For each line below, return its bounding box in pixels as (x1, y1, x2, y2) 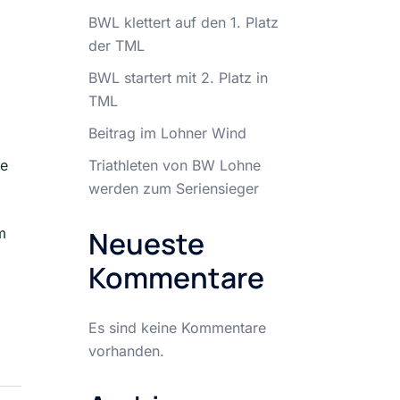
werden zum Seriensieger (87, 179, 259, 197)
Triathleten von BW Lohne (87, 156, 261, 174)
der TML (87, 37, 145, 54)
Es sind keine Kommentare (87, 319, 266, 337)
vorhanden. (87, 342, 164, 360)
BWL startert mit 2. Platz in (87, 69, 268, 87)
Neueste (87, 224, 204, 263)
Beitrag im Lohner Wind (87, 124, 246, 142)
